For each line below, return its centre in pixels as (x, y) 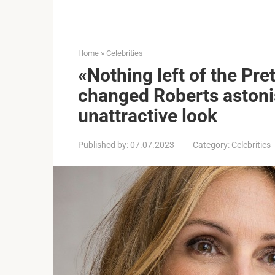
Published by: (103, 145)
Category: (211, 145)
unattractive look (148, 116)
